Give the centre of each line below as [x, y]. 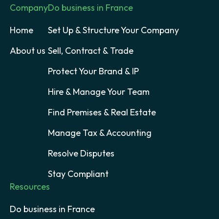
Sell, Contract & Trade [91, 51]
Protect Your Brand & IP [93, 71]
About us [28, 51]
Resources [30, 187]
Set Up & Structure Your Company [113, 30]
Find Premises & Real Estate [102, 112]
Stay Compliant [78, 174]
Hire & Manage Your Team [99, 92]
